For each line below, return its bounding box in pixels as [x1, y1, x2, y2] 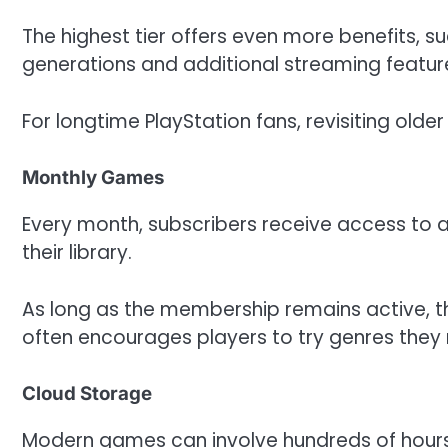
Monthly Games [22, 166, 164, 190]
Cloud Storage [22, 382, 152, 406]
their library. [22, 239, 132, 267]
